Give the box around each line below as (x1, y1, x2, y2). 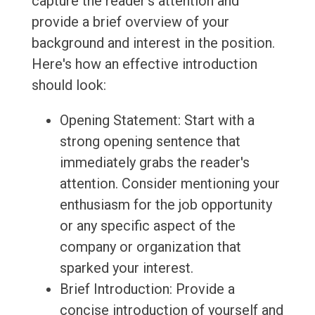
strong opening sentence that (59, 133, 240, 150)
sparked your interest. (59, 259, 193, 277)
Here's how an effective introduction (31, 56, 257, 73)
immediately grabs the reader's (59, 154, 250, 172)
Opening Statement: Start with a (59, 112, 255, 129)
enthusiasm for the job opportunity (59, 196, 272, 214)
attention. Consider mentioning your (59, 175, 280, 193)
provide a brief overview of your (31, 13, 229, 31)
